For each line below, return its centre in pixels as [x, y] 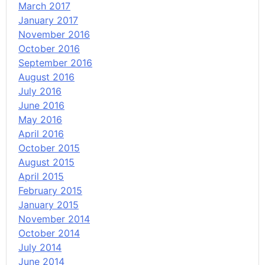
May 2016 [40, 120]
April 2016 [41, 134]
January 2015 [49, 205]
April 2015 [41, 177]
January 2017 [48, 20]
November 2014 [54, 219]
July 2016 [40, 91]
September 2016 [55, 63]
